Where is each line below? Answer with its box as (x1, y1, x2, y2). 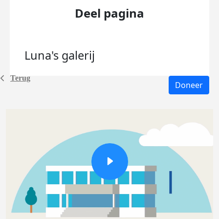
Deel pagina (75, 5, 144, 21)
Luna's (24, 47, 62, 63)
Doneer (175, 80, 203, 90)
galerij (62, 47, 95, 63)
